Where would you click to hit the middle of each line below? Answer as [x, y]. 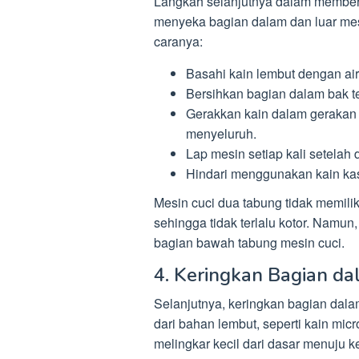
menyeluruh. [221, 133]
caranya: [178, 41]
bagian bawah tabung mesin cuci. [249, 243]
